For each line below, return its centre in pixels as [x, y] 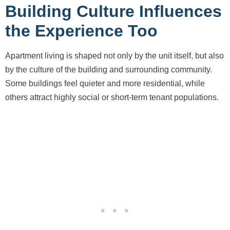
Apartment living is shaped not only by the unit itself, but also [114, 55]
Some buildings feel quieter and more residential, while [105, 83]
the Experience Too [81, 31]
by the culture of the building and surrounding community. [109, 69]
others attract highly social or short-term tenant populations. [112, 97]
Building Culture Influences [113, 11]
